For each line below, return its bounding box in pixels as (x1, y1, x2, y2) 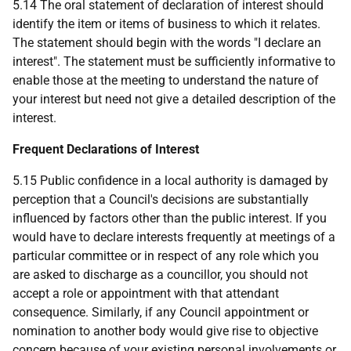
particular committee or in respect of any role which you (13, 248, 319, 263)
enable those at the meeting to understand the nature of (13, 73, 319, 88)
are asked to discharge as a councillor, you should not (13, 267, 308, 282)
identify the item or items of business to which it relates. (13, 16, 320, 31)
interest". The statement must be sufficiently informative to (13, 54, 335, 69)
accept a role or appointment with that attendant (13, 286, 279, 301)
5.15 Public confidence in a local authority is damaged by (13, 173, 328, 188)
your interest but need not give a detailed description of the (13, 92, 335, 107)
